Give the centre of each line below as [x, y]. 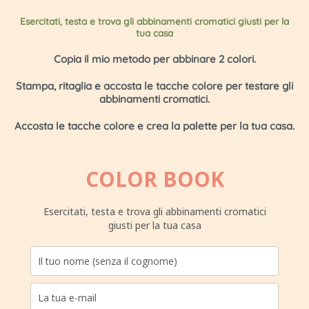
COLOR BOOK [154, 179]
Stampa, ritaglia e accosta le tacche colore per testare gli [154, 86]
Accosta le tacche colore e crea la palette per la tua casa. [154, 126]
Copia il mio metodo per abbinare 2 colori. [154, 59]
